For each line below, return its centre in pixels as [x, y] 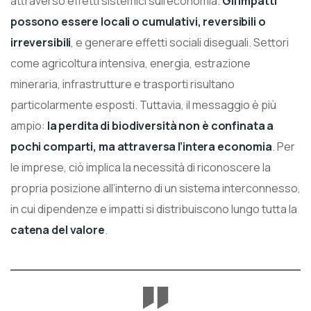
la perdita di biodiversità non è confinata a [160, 125]
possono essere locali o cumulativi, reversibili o [138, 21]
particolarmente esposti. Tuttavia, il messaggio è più [143, 104]
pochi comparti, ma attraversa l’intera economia [141, 146]
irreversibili [41, 42]
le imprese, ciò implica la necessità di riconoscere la [141, 167]
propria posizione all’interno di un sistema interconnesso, [155, 188]
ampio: [28, 125]
